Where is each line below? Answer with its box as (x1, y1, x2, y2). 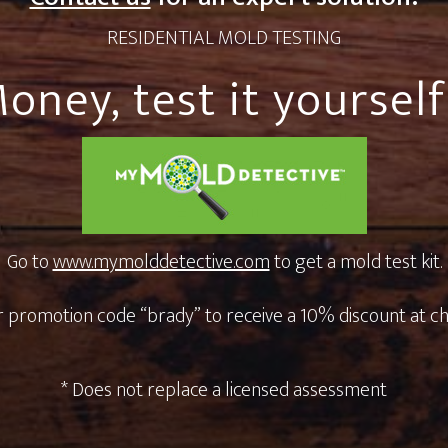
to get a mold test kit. (269, 244, 442, 279)
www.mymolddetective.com (52, 244, 270, 279)
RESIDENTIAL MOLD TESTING (107, 20, 341, 55)
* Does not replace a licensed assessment (61, 372, 387, 407)
